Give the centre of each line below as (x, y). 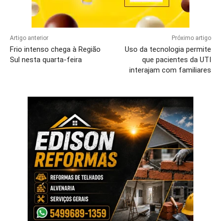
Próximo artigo (191, 38)
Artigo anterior (29, 38)
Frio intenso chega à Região (55, 50)
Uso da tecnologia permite (168, 50)
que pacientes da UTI (176, 60)
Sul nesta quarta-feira (46, 60)
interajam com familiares (170, 70)
